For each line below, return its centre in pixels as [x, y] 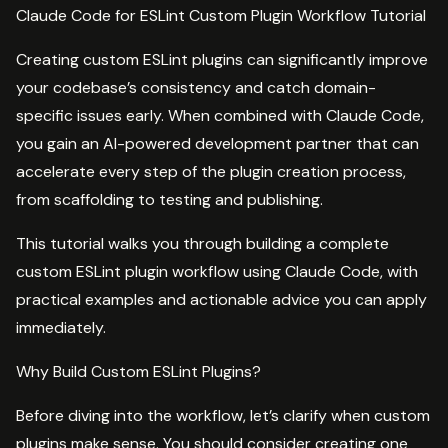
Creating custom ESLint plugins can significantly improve [222, 59]
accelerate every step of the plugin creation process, [211, 171]
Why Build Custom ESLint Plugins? [138, 371]
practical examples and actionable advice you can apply [221, 299]
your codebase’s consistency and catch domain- [196, 87]
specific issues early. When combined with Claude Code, [220, 115]
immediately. [61, 327]
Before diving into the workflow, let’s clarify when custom [223, 415]
